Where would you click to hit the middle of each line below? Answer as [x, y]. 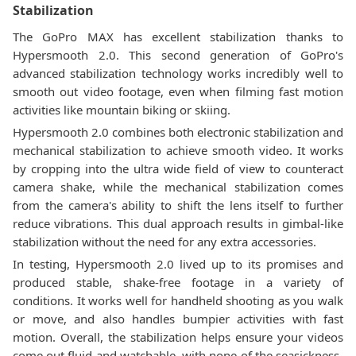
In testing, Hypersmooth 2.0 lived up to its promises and [178, 264]
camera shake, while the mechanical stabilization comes [178, 187]
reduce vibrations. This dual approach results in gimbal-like [178, 223]
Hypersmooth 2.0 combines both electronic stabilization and [178, 132]
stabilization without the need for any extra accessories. [164, 242]
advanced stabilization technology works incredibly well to [178, 73]
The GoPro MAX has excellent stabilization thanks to [178, 37]
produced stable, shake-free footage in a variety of [178, 282]
